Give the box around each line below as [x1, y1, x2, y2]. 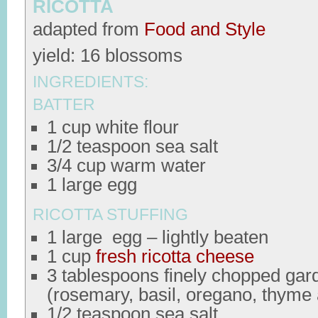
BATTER [33, 95, 95, 114]
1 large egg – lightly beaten [47, 227, 268, 247]
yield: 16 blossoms [33, 45, 182, 65]
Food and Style [144, 19, 265, 39]
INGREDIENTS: [33, 72, 148, 91]
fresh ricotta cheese [96, 246, 254, 266]
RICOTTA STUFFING [33, 205, 188, 224]
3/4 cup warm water [47, 155, 206, 175]
